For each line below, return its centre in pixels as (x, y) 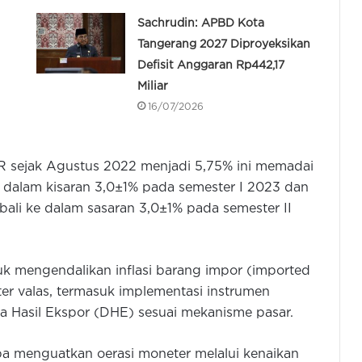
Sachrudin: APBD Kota (200, 24)
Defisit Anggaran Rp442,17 (210, 66)
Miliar (152, 87)
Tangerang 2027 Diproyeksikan (223, 45)
